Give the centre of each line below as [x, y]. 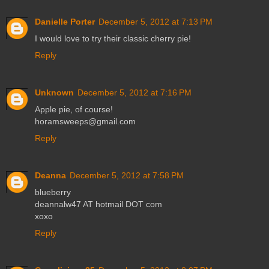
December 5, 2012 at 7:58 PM [127, 176]
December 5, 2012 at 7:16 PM [134, 93]
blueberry [53, 192]
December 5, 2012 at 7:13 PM [156, 22]
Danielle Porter [65, 22]
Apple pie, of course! [74, 110]
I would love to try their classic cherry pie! [113, 39]
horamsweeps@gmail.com [85, 122]
